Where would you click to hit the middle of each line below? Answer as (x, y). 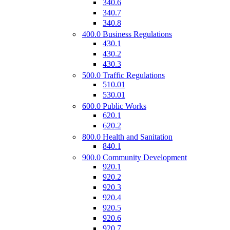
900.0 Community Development (135, 157)
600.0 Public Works (114, 106)
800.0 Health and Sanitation (127, 137)
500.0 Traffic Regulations (123, 75)
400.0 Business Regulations (127, 34)
